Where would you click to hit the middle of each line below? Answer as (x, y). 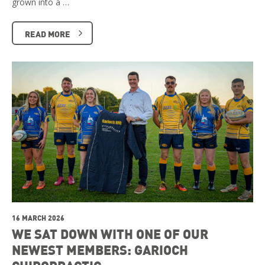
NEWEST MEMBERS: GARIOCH (100, 250)
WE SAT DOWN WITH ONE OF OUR (110, 234)
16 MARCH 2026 (38, 218)
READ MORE (48, 33)
